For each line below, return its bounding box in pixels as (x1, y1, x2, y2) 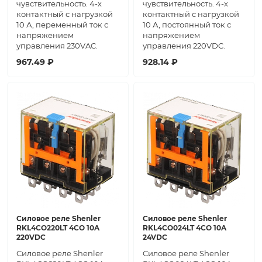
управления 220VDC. (143, 41, 225, 51)
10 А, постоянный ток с (143, 20, 231, 30)
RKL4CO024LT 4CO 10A (143, 223, 226, 233)
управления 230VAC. (16, 41, 98, 51)
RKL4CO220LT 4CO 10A (16, 223, 99, 233)
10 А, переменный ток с (16, 20, 108, 30)
